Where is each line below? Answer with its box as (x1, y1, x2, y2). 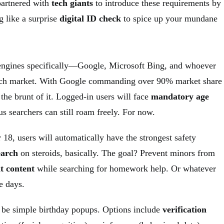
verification (162, 204, 206, 214)
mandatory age (151, 91, 209, 101)
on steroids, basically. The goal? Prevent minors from (18, 147, 215, 158)
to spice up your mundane (121, 13, 217, 23)
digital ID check (59, 13, 121, 23)
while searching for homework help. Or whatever (34, 163, 216, 173)
